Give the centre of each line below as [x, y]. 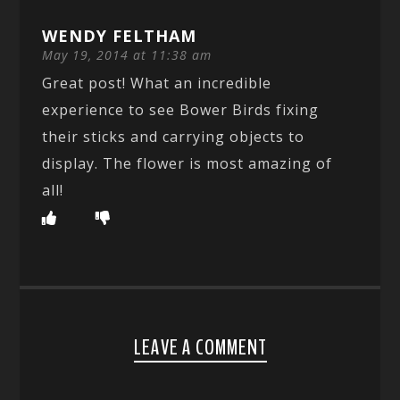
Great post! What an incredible [157, 83]
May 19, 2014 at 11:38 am [127, 54]
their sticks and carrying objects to [174, 136]
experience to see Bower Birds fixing [181, 109]
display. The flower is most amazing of [187, 163]
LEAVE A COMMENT [200, 347]
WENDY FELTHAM [120, 35]
